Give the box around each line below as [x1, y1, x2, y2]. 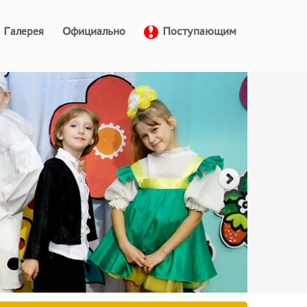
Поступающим [162, 25, 236, 38]
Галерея [3, 25, 44, 38]
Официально [62, 25, 125, 38]
